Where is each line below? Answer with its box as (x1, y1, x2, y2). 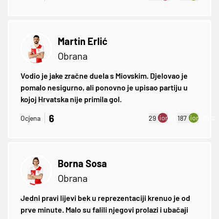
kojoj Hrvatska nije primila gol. (21, 94, 122, 104)
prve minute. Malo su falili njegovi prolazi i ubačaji (21, 204, 188, 214)
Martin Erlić (58, 35, 108, 47)
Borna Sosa (58, 157, 107, 169)
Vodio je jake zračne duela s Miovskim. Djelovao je (21, 70, 188, 80)
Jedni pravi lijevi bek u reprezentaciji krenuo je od (21, 193, 190, 202)
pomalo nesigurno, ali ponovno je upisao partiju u (21, 82, 188, 92)
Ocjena (21, 114, 41, 123)
